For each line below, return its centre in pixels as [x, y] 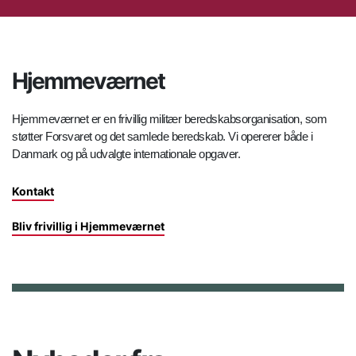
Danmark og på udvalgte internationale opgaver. [128, 154]
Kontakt [33, 191]
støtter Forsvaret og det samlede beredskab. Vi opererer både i [162, 137]
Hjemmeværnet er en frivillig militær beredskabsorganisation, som [169, 119]
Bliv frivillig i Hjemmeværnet [88, 226]
